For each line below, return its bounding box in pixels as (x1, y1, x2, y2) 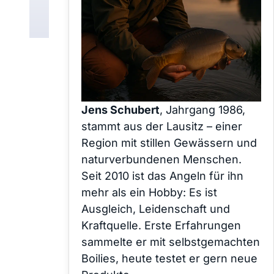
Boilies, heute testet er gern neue (81, 251, 257, 265)
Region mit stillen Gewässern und (81, 136, 257, 149)
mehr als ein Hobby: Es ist (81, 185, 217, 199)
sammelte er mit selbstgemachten (81, 235, 260, 248)
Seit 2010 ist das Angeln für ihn (81, 169, 243, 182)
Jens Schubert (81, 103, 160, 116)
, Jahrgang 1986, (160, 103, 245, 116)
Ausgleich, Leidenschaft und (81, 202, 230, 215)
